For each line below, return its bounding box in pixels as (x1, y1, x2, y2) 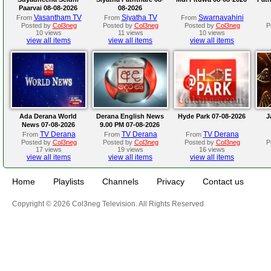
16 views (199, 145, 225, 153)
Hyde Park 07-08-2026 (177, 112, 246, 120)
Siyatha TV (121, 13, 157, 22)
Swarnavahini (198, 13, 244, 22)
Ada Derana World (19, 112, 77, 120)
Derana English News (96, 112, 164, 120)
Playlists (53, 176, 84, 186)
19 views (117, 145, 143, 153)
